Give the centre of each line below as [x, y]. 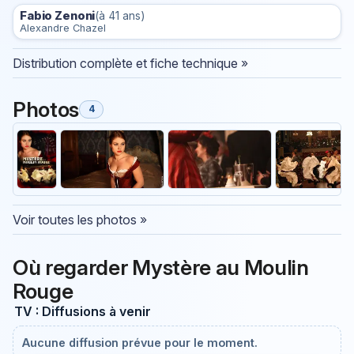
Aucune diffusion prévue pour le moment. [140, 342]
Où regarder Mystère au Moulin [161, 267]
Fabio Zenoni [58, 16]
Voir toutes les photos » [80, 220]
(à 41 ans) [120, 16]
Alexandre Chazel [63, 28]
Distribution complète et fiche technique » [130, 64]
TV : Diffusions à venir [82, 311]
